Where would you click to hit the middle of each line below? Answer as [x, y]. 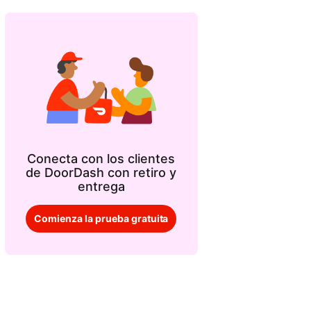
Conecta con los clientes [101, 158]
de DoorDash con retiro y [101, 172]
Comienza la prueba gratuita [101, 218]
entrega [101, 186]
